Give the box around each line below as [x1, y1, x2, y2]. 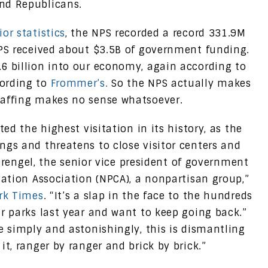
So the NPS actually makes [108, 77, 251, 90]
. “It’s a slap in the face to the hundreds [43, 189, 252, 202]
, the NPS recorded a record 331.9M [65, 26, 246, 39]
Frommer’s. [50, 77, 108, 90]
